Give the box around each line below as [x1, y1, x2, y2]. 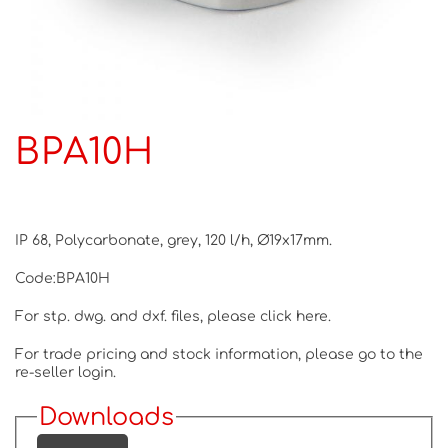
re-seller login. [15, 364, 116, 380]
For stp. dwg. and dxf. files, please [15, 308, 260, 324]
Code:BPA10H [15, 270, 110, 286]
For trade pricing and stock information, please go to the [15, 346, 423, 362]
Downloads [39, 403, 174, 431]
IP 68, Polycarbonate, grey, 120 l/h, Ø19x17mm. [15, 232, 332, 248]
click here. [260, 308, 331, 324]
